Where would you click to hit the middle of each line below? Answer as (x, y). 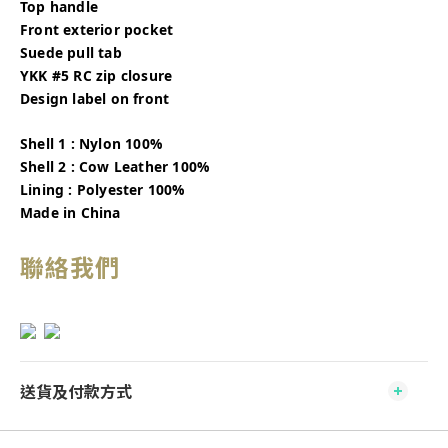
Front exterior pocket (97, 29)
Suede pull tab (71, 52)
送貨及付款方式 (76, 391)
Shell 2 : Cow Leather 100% (115, 166)
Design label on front (95, 98)
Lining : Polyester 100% (102, 189)
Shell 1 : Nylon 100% (91, 143)
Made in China (70, 212)
